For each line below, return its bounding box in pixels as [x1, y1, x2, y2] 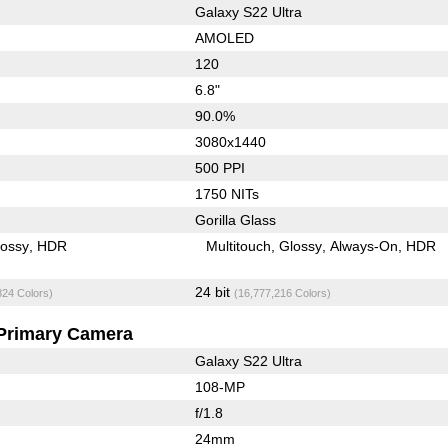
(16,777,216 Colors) [233, 286, 331, 299]
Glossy [279, 237, 323, 254]
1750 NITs [194, 185, 259, 202]
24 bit [194, 283, 234, 300]
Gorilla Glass [194, 211, 276, 228]
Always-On [330, 237, 399, 254]
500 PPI [194, 159, 245, 176]
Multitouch [206, 237, 272, 254]
